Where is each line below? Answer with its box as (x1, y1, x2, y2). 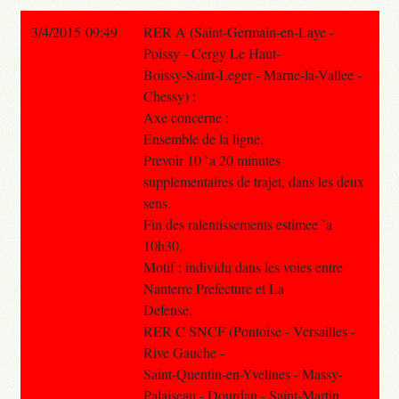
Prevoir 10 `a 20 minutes (142, 150, 281, 169)
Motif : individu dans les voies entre (142, 256, 343, 276)
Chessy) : (142, 85, 196, 105)
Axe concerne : (142, 107, 229, 126)
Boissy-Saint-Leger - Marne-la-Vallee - (142, 64, 362, 84)
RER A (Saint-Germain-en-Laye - (142, 21, 334, 41)
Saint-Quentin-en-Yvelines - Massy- (142, 363, 343, 383)
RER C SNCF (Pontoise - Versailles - (142, 321, 355, 340)
